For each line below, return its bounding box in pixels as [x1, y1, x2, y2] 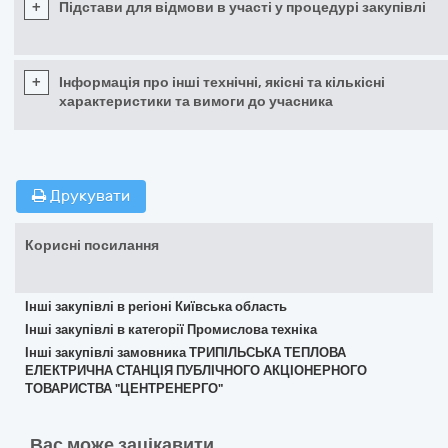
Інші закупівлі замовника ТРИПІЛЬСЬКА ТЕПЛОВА [25, 345, 346, 360]
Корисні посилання [25, 237, 159, 254]
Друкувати [46, 187, 130, 205]
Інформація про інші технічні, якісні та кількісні [59, 74, 385, 91]
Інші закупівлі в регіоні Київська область [25, 299, 287, 314]
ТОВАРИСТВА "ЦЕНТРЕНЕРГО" [25, 381, 223, 396]
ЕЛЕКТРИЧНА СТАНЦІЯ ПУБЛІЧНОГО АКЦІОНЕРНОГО [25, 363, 367, 378]
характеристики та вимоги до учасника [59, 93, 333, 110]
